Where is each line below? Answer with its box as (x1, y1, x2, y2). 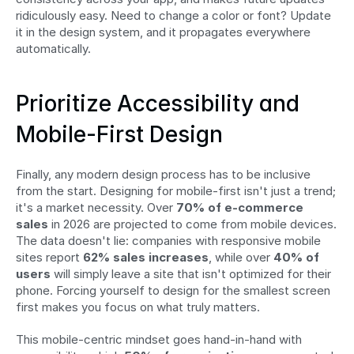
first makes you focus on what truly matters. (16, 299, 260, 315)
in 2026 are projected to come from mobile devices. (48, 217, 337, 232)
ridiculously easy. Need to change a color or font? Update (16, 8, 331, 24)
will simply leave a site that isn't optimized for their (51, 266, 331, 282)
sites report (16, 250, 83, 265)
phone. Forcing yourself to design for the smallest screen (16, 283, 330, 299)
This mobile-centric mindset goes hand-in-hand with (16, 332, 302, 348)
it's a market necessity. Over (16, 200, 176, 216)
